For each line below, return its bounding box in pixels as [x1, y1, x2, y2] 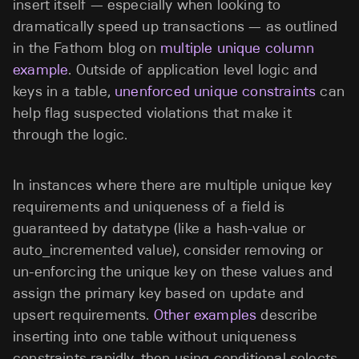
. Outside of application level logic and [68, 61, 318, 79]
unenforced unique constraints [115, 83, 317, 100]
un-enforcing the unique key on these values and [13, 263, 333, 280]
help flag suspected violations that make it [13, 104, 292, 122]
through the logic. [13, 126, 128, 143]
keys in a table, [13, 83, 115, 100]
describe [256, 306, 317, 324]
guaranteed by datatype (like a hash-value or [13, 220, 305, 237]
